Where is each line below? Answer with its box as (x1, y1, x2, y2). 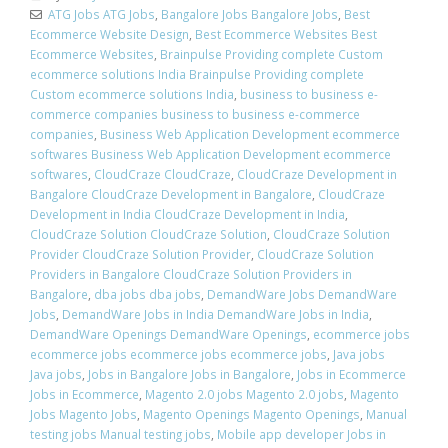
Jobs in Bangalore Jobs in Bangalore (88, 365, 291, 382)
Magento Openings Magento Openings (143, 405, 360, 422)
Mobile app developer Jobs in (217, 425, 386, 442)
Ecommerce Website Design (30, 25, 189, 42)
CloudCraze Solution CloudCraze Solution (30, 225, 267, 242)
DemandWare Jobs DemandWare (207, 285, 397, 302)
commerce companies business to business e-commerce (30, 105, 360, 122)
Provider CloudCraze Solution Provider (30, 245, 251, 262)
